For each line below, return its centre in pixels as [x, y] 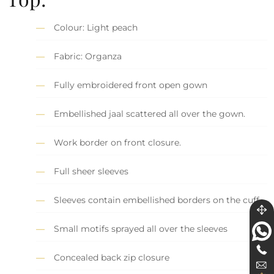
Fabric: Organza [88, 57]
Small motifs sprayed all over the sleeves [141, 229]
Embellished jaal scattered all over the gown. [150, 114]
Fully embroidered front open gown [131, 85]
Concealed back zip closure [112, 258]
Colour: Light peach [96, 28]
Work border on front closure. [118, 143]
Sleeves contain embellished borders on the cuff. [158, 200]
